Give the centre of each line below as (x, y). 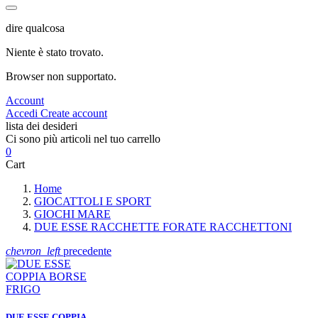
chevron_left (33, 251)
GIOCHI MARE (72, 214)
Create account (74, 113)
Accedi (23, 113)
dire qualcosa (35, 28)
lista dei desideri (42, 126)
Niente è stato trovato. (55, 52)
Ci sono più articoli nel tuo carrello (83, 138)
